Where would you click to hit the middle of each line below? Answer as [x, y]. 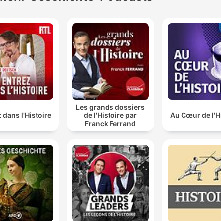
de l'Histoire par [110, 115]
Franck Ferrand [110, 124]
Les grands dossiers [110, 107]
